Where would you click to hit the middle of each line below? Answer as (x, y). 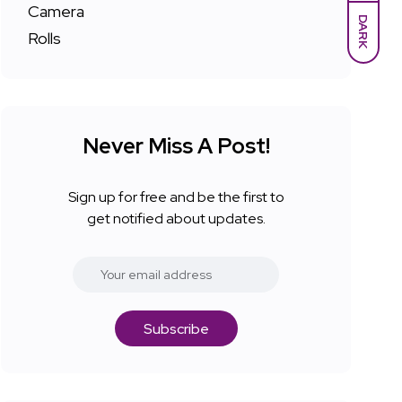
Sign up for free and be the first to (176, 197)
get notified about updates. (176, 219)
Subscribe (176, 329)
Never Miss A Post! (176, 146)
